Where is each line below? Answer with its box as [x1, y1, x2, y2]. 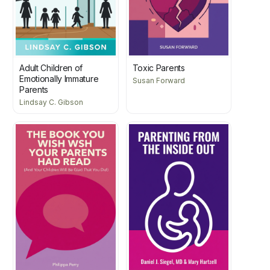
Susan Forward [132, 76, 185, 86]
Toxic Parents [132, 63, 185, 74]
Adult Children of [19, 63, 83, 74]
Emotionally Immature [19, 74, 99, 84]
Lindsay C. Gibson [19, 98, 84, 107]
